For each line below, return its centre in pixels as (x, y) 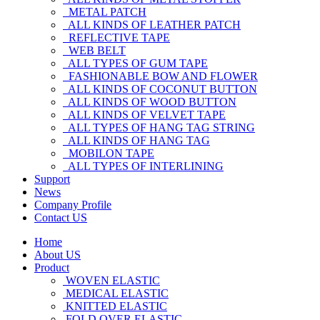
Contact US (61, 217)
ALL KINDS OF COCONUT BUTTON (160, 89)
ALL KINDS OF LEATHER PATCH (152, 25)
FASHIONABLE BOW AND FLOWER (160, 76)
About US (57, 255)
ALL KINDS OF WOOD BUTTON (150, 102)
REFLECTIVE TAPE (116, 37)
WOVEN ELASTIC (111, 280)
